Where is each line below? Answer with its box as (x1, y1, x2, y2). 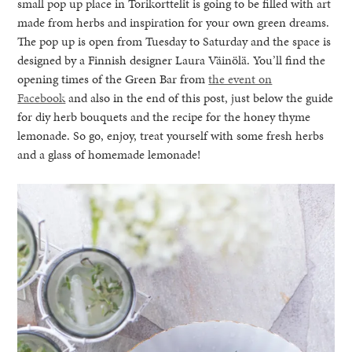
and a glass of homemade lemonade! (17, 145, 201, 163)
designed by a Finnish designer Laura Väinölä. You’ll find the (17, 50, 326, 69)
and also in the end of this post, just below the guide (65, 88, 334, 107)
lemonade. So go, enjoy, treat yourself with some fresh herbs (17, 126, 324, 145)
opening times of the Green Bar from (17, 69, 209, 88)
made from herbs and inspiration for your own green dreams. (17, 13, 330, 31)
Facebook (17, 88, 66, 107)
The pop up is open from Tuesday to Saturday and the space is (17, 31, 332, 50)
